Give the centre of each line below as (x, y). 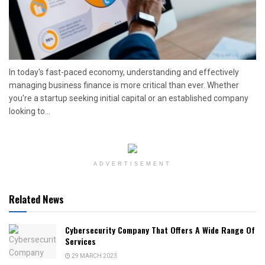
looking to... (30, 112)
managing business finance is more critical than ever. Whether (124, 85)
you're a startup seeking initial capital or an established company (129, 98)
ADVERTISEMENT (132, 164)
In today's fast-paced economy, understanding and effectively (124, 72)
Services (80, 241)
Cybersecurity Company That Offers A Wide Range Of (160, 230)
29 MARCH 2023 (94, 256)
